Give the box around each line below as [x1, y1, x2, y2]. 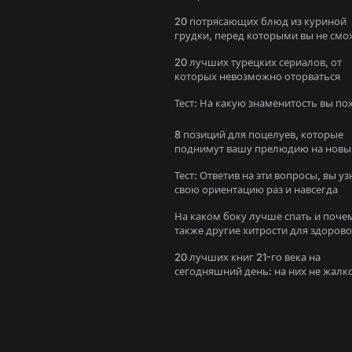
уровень [174, 156, 216, 169]
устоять [174, 43, 212, 56]
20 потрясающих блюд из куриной [174, 15, 346, 27]
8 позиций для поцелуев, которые [174, 128, 343, 141]
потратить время [174, 279, 258, 291]
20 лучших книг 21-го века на [174, 251, 321, 263]
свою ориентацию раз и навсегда [174, 183, 338, 196]
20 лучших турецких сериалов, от [174, 56, 342, 68]
